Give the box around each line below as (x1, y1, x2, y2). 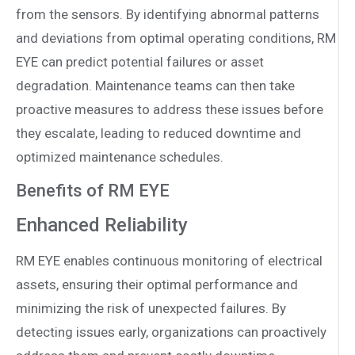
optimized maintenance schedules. (16, 149, 223, 166)
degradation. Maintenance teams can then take (16, 78, 295, 94)
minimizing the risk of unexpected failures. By (16, 300, 286, 316)
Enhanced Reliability (16, 213, 188, 236)
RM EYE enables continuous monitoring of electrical (16, 252, 323, 269)
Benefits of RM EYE (16, 180, 170, 200)
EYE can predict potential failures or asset (16, 54, 264, 71)
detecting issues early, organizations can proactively (16, 323, 326, 340)
